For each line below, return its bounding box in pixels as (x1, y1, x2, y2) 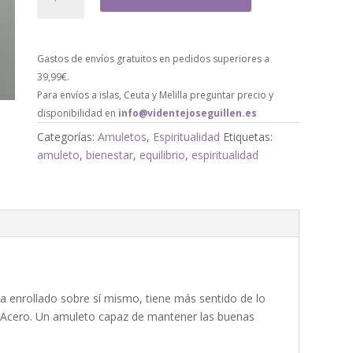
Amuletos (98, 128, 147, 144)
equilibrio (139, 147, 186, 162)
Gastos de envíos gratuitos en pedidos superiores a (37, 51, 270, 65)
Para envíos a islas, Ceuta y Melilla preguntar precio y (37, 87, 274, 102)
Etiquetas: (223, 128, 273, 144)
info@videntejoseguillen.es (118, 106, 258, 120)
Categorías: (37, 128, 98, 144)
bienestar (86, 147, 134, 162)
